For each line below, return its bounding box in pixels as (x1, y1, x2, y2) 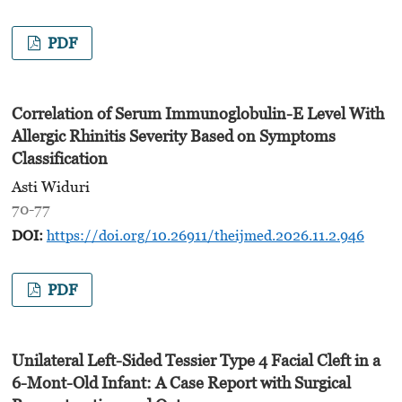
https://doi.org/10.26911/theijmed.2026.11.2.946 (46, 226, 364, 243)
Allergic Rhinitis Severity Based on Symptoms (11, 127, 336, 146)
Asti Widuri (11, 177, 90, 196)
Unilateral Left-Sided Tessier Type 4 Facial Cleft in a (11, 351, 380, 371)
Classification (11, 149, 108, 169)
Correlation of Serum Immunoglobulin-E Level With (11, 104, 384, 124)
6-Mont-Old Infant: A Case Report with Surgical (11, 373, 351, 393)
